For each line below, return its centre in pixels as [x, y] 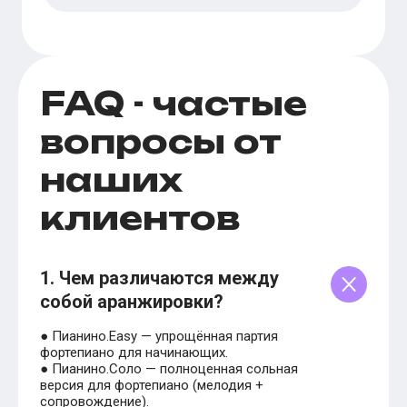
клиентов [140, 218]
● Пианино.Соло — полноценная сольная [169, 369]
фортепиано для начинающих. [134, 353]
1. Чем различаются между [159, 278]
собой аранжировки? [132, 302]
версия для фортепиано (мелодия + [152, 386]
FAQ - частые [174, 104]
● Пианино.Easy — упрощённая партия [159, 337]
